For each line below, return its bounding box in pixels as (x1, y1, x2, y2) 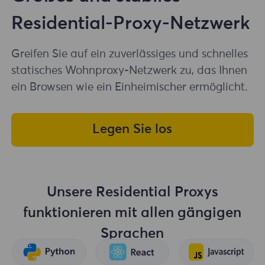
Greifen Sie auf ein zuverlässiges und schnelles (11, 48, 248, 60)
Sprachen (101, 226, 164, 241)
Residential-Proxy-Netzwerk (11, 14, 251, 33)
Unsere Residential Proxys (46, 185, 218, 199)
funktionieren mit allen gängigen (23, 205, 242, 220)
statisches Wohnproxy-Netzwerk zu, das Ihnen (11, 64, 248, 76)
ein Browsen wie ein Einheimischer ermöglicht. (11, 81, 248, 93)
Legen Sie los (92, 123, 173, 137)
